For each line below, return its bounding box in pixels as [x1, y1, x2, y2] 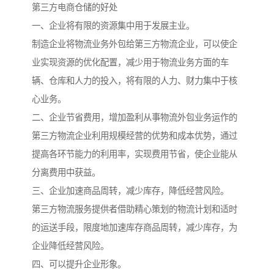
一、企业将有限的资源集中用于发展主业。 [32, 21, 194, 31]
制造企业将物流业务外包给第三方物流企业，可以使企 [32, 39, 237, 50]
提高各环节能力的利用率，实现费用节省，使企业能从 [32, 149, 237, 160]
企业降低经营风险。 [32, 241, 109, 251]
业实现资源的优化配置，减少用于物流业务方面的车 [32, 57, 229, 68]
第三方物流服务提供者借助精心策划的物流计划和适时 [32, 204, 237, 215]
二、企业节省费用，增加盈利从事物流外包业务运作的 [32, 113, 237, 123]
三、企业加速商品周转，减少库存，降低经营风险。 [32, 186, 229, 196]
